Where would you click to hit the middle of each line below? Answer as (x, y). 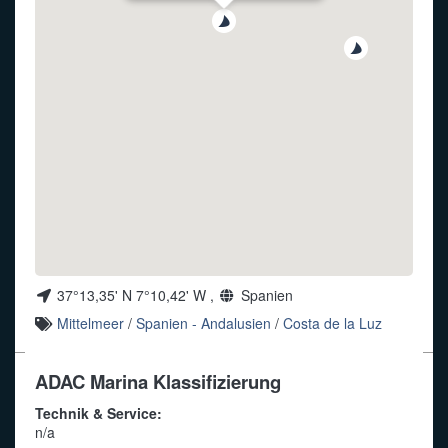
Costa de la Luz (333, 323)
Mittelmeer (91, 323)
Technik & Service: (98, 413)
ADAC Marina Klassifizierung (158, 381)
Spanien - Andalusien (204, 323)
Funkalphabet (63, 36)
